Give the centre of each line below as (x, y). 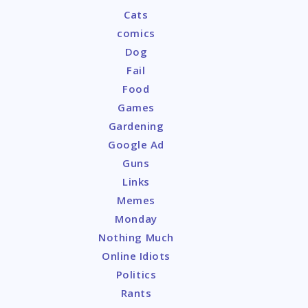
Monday (136, 219)
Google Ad (136, 144)
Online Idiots (136, 256)
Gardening (136, 126)
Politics (136, 274)
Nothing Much (136, 237)
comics (136, 33)
